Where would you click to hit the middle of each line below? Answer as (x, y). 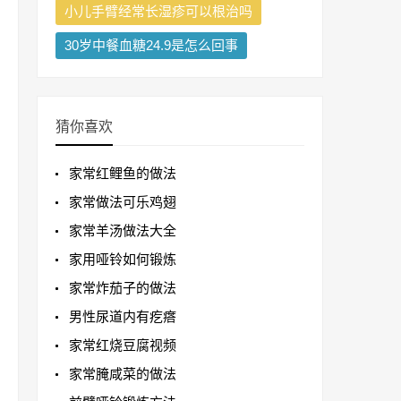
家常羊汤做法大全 (123, 231)
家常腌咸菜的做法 (123, 374)
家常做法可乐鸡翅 (123, 202)
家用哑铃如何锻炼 (123, 260)
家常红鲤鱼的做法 (123, 174)
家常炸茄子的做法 (123, 288)
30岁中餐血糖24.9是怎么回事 (151, 46)
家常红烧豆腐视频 (123, 346)
